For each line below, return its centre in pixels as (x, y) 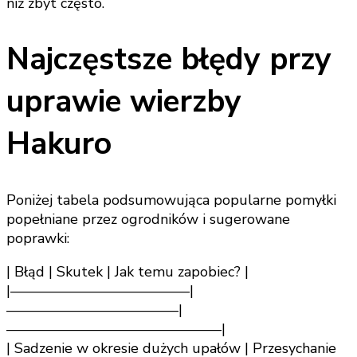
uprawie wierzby (124, 102)
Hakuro (59, 144)
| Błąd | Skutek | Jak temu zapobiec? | (127, 272)
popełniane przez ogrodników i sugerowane (148, 220)
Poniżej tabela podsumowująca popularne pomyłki (171, 200)
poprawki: (38, 239)
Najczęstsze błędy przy (169, 60)
